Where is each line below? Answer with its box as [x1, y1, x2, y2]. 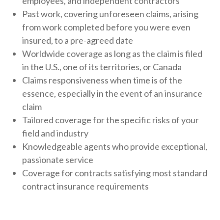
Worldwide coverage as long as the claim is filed [22, 48, 202, 59]
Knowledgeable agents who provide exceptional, [22, 141, 207, 152]
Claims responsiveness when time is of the [22, 75, 182, 85]
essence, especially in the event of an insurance [22, 88, 202, 99]
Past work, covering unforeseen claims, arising [22, 8, 198, 19]
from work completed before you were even [22, 22, 191, 32]
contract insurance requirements [22, 181, 149, 192]
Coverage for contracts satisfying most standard [22, 167, 207, 178]
